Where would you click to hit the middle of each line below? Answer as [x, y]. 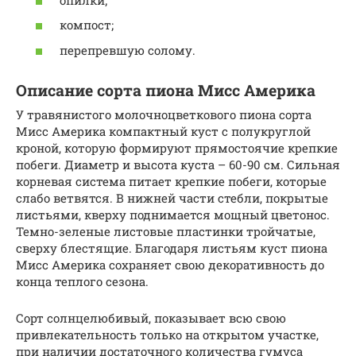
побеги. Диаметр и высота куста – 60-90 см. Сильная [178, 164]
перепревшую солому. [128, 50]
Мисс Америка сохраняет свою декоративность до [170, 264]
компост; [87, 25]
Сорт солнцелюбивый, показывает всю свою [151, 317]
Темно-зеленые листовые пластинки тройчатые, [166, 231]
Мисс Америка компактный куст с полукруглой [163, 131]
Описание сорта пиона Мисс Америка [166, 91]
